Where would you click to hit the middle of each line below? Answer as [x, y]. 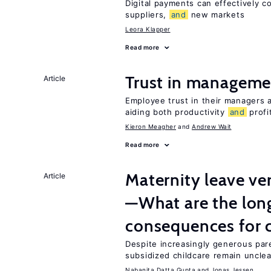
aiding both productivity [177, 112]
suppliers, [147, 15]
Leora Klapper [148, 29]
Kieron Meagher [151, 126]
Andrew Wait [212, 126]
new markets [216, 15]
